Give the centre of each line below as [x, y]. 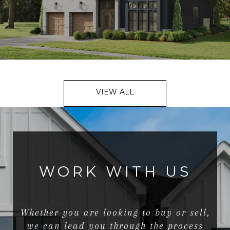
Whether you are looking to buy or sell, [115, 213]
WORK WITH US [115, 172]
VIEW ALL [115, 92]
